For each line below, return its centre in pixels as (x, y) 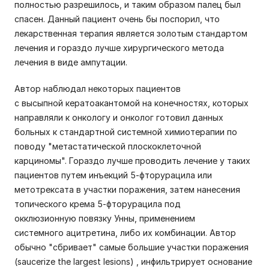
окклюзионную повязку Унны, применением (105, 218)
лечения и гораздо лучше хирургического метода (119, 48)
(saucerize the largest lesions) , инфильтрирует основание (133, 261)
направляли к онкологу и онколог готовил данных (119, 117)
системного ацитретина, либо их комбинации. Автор (125, 233)
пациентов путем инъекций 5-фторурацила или (113, 175)
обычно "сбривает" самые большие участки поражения (131, 247)
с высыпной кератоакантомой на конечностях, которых (131, 103)
